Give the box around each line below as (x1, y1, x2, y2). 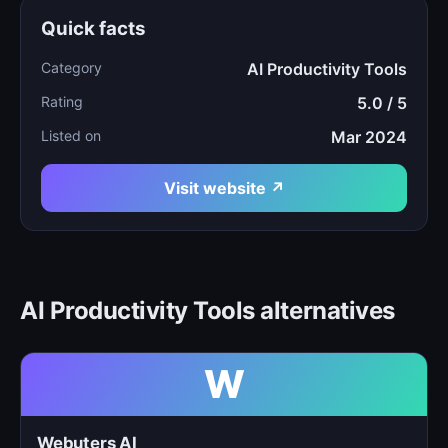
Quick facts (41, 17, 146, 40)
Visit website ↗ (163, 178, 285, 198)
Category (41, 59, 102, 76)
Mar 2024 (331, 127, 407, 147)
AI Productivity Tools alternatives (20, 296, 395, 325)
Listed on (41, 127, 101, 144)
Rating (41, 93, 83, 110)
